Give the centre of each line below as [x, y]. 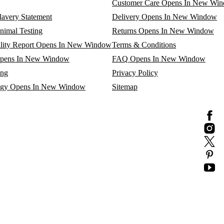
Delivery [126, 16]
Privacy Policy [135, 72]
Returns [124, 30]
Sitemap [125, 86]
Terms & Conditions [144, 44]
